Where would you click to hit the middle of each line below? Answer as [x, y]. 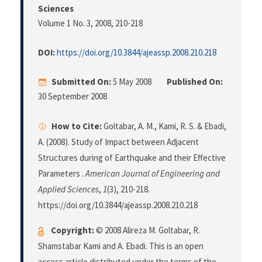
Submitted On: [81, 82]
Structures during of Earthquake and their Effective [132, 158]
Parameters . [62, 174]
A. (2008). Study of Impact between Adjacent [118, 142]
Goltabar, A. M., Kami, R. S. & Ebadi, [164, 126]
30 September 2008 [73, 96]
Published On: [195, 82]
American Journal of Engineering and [153, 174]
